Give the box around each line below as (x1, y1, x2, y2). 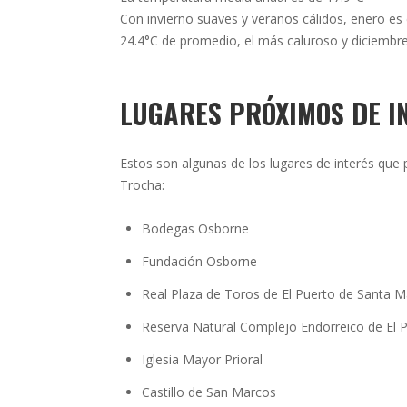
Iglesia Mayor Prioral (142, 351, 263, 368)
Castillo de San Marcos (142, 383, 276, 401)
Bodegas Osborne (142, 220, 249, 237)
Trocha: (120, 176, 164, 194)
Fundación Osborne (142, 253, 257, 270)
